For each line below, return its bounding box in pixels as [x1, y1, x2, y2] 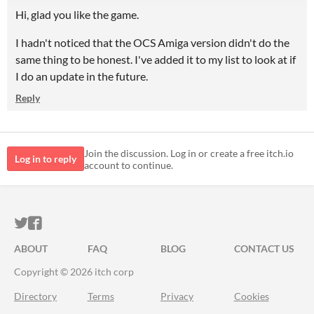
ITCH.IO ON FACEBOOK [41, 215, 194, 232]
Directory [14, 290, 57, 303]
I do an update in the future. [15, 69, 148, 83]
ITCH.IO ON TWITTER [27, 215, 166, 232]
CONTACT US [233, 243, 294, 255]
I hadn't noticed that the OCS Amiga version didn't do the [15, 36, 289, 50]
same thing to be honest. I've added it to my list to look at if [15, 53, 296, 67]
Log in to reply [15, 153, 76, 165]
